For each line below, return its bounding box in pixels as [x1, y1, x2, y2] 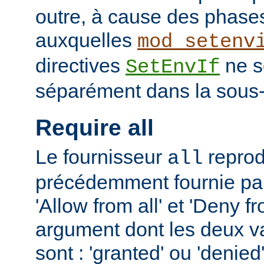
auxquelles [35, 29, 137, 52]
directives [35, 54, 126, 77]
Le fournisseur [35, 145, 167, 168]
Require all [35, 115, 154, 141]
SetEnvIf [126, 56, 220, 79]
